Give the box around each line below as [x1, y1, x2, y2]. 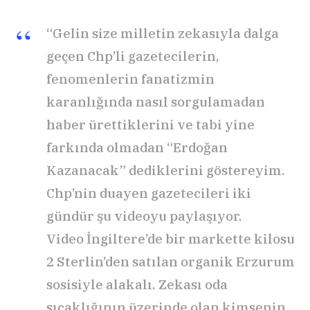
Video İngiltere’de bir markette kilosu [46, 230, 295, 248]
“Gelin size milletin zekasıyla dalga [46, 25, 279, 42]
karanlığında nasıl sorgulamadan [46, 93, 265, 111]
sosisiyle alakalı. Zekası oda [46, 276, 228, 293]
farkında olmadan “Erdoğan [46, 139, 228, 156]
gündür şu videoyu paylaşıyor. [46, 208, 242, 225]
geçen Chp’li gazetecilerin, [46, 48, 219, 65]
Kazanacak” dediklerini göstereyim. [46, 162, 285, 179]
